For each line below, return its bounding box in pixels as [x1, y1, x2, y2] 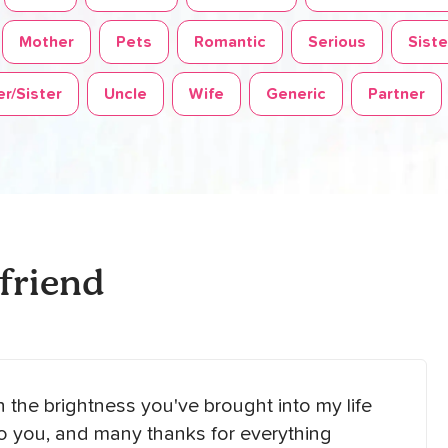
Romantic [194, 34, 266, 50]
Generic [266, 86, 326, 102]
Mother [19, 34, 74, 50]
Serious [308, 34, 366, 50]
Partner [368, 86, 425, 102]
